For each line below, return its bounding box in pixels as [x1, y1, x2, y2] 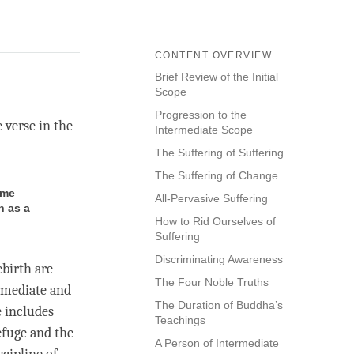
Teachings [155, 314, 205, 327]
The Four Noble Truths [155, 276, 269, 289]
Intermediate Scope [155, 123, 253, 137]
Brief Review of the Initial [155, 70, 278, 84]
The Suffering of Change [155, 169, 278, 183]
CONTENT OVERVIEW [155, 50, 273, 62]
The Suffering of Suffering [155, 146, 284, 160]
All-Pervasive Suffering [155, 192, 268, 205]
